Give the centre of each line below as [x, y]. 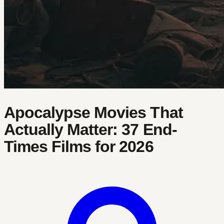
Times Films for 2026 [79, 146]
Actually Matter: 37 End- [90, 129]
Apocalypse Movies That [93, 112]
